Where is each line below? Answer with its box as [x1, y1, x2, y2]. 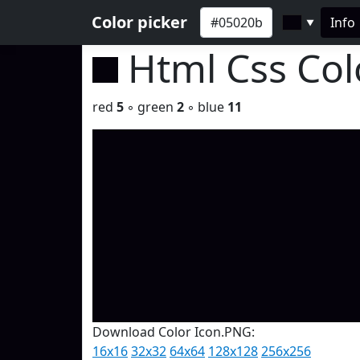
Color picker [92, 11, 187, 33]
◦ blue [184, 98, 227, 116]
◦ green [124, 98, 177, 116]
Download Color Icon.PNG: [92, 323, 255, 341]
